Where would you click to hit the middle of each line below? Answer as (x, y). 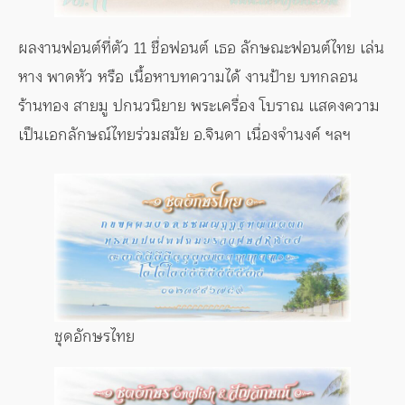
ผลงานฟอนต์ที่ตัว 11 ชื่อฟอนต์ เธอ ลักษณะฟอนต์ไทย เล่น (201, 47)
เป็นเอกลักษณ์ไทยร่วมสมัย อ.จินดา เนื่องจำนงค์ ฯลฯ (184, 134)
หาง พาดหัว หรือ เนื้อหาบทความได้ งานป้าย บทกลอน (188, 76)
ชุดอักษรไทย (94, 335)
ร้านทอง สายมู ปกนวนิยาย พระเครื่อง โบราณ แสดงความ (199, 105)
